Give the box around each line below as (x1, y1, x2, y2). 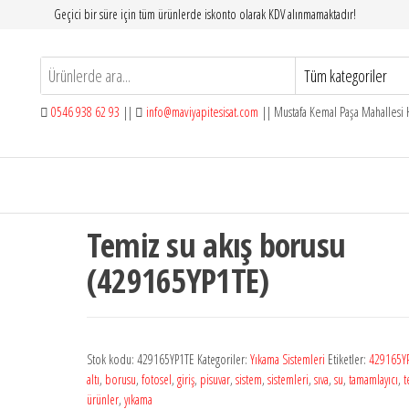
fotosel (141, 371, 172, 388)
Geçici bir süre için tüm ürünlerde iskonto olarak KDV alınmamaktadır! (53, 5, 356, 23)
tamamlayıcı (348, 371, 398, 388)
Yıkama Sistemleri (249, 351, 325, 368)
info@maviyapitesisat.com (143, 103, 258, 121)
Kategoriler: (196, 351, 250, 368)
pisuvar (199, 371, 230, 388)
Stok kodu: (86, 351, 137, 368)
